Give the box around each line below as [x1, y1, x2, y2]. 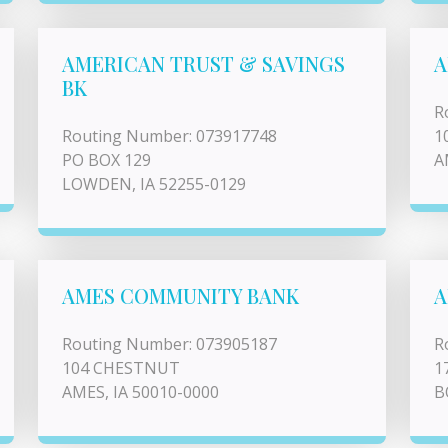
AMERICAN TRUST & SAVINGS [62, 50, 345, 77]
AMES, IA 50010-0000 [62, 381, 219, 403]
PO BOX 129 [62, 149, 151, 171]
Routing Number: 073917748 [62, 125, 277, 147]
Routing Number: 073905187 [62, 333, 277, 355]
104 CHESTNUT [62, 357, 180, 379]
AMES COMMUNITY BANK [62, 282, 299, 309]
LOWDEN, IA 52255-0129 [62, 173, 246, 195]
